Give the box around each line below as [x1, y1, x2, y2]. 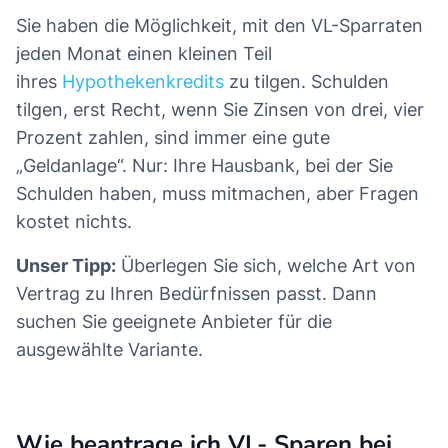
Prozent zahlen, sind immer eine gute [16, 127, 330, 149]
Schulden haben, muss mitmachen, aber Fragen [16, 183, 419, 205]
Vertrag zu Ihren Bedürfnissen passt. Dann [16, 283, 377, 305]
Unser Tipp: [16, 255, 116, 277]
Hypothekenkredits [62, 71, 224, 93]
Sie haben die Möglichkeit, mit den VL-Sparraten [16, 15, 423, 37]
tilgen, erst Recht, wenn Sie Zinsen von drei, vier [16, 99, 424, 121]
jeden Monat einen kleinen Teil [16, 43, 272, 65]
